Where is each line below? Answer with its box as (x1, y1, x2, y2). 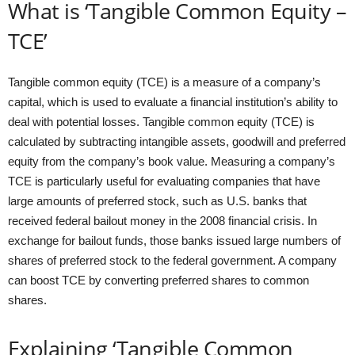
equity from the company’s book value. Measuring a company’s (8, 155, 335, 168)
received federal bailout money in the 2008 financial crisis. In (8, 214, 317, 227)
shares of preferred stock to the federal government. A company (8, 254, 337, 267)
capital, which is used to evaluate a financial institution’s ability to (8, 95, 338, 109)
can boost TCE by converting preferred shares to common (8, 273, 309, 287)
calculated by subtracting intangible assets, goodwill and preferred (8, 135, 345, 148)
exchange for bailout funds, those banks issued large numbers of (8, 234, 341, 247)
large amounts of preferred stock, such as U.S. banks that (8, 194, 307, 208)
